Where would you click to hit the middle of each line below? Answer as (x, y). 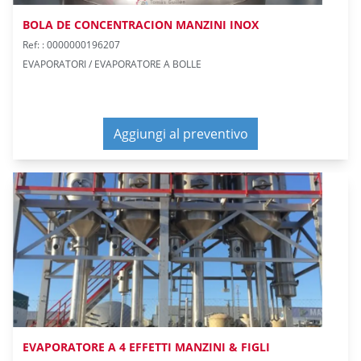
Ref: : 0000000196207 (71, 44)
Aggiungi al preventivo (180, 133)
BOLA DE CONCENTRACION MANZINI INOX (141, 24)
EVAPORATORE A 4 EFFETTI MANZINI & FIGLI (146, 346)
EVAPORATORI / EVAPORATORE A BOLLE (112, 64)
